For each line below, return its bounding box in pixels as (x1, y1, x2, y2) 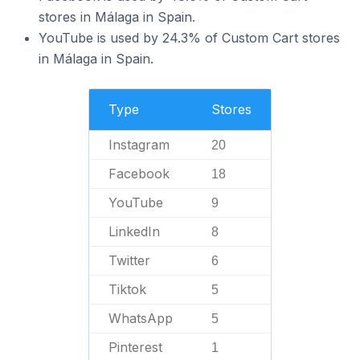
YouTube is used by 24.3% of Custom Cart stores (39, 30, 340, 46)
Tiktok (108, 281, 146, 297)
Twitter (108, 252, 150, 268)
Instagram (108, 137, 170, 153)
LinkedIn (108, 223, 160, 239)
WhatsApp (108, 310, 173, 326)
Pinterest (108, 339, 162, 355)
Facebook (108, 166, 170, 182)
